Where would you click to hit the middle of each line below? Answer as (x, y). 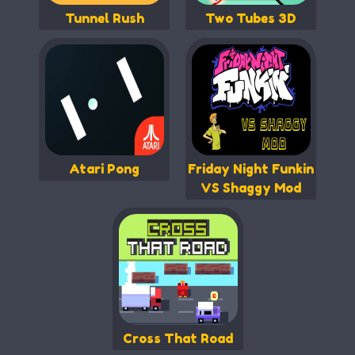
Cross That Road (177, 338)
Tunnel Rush (104, 18)
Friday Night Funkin (251, 168)
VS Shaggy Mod (251, 187)
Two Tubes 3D (251, 18)
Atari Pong (104, 168)
